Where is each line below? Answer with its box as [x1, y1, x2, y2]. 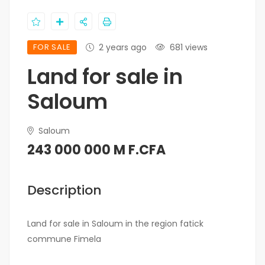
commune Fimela [27, 233, 101, 245]
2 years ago [98, 41, 147, 53]
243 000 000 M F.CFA [27, 141, 166, 159]
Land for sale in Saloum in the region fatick [27, 218, 203, 230]
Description [27, 181, 102, 199]
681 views [169, 41, 208, 53]
